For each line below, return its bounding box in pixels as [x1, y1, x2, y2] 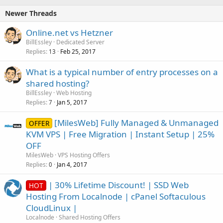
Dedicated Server [56, 37, 105, 46]
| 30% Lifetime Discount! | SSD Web [48, 179, 189, 191]
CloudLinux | [26, 202, 77, 214]
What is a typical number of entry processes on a [26, 66, 218, 78]
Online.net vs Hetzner [26, 26, 113, 38]
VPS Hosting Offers [58, 150, 110, 159]
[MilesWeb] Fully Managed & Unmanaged [54, 116, 219, 128]
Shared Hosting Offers [59, 213, 120, 222]
